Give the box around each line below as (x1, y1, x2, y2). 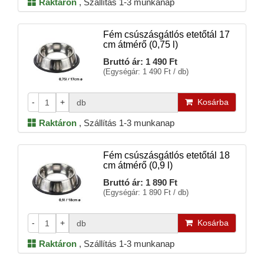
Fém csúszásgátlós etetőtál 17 (103, 29, 230, 39)
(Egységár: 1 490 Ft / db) (103, 67, 189, 76)
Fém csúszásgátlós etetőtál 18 (103, 150, 230, 160)
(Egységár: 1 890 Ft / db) (103, 188, 189, 197)
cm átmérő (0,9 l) (103, 160, 173, 170)
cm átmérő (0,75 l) (103, 39, 178, 49)
